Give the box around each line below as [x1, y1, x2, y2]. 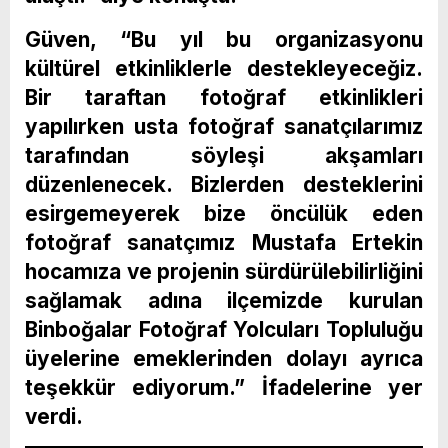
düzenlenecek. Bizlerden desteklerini [25, 172, 423, 198]
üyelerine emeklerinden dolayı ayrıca [25, 346, 423, 372]
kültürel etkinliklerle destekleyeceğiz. [25, 56, 423, 82]
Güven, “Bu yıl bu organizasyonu [25, 27, 423, 53]
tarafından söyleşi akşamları [25, 143, 423, 169]
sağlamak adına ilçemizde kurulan [25, 288, 423, 314]
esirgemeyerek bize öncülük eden [25, 201, 423, 227]
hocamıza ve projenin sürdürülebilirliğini [25, 259, 423, 285]
